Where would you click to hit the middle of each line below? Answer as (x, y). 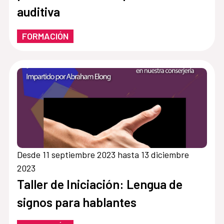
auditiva (38, 12)
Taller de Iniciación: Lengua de (99, 184)
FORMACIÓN (45, 36)
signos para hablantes (76, 202)
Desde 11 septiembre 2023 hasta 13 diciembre (103, 154)
